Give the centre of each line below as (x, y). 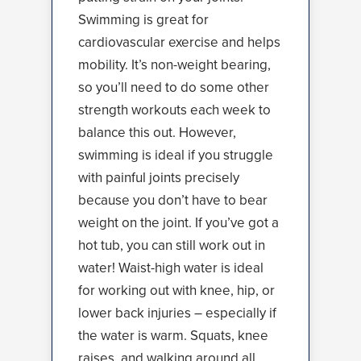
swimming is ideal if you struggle (176, 155)
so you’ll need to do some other (174, 87)
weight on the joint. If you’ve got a (178, 223)
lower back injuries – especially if (177, 313)
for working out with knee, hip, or (176, 290)
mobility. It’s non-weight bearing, (174, 65)
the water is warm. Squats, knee (173, 336)
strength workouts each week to (174, 110)
